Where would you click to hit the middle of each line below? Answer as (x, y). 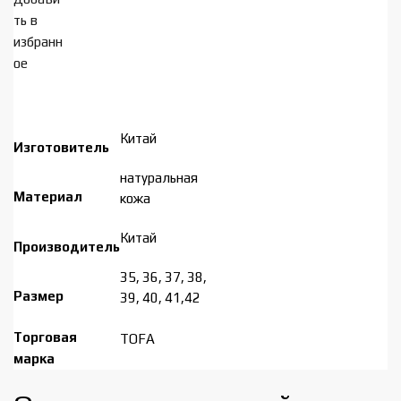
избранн (38, 42)
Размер (38, 296)
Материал (48, 197)
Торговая (45, 337)
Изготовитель (61, 148)
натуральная (159, 178)
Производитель (67, 247)
